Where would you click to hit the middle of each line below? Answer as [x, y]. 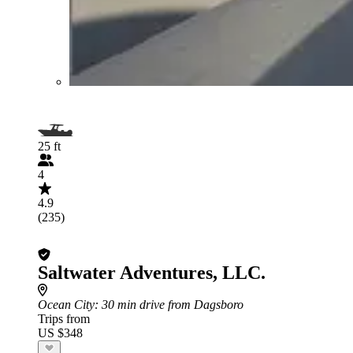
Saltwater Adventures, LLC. [152, 272]
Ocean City [66, 304]
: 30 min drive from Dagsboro [169, 304]
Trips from [64, 318]
